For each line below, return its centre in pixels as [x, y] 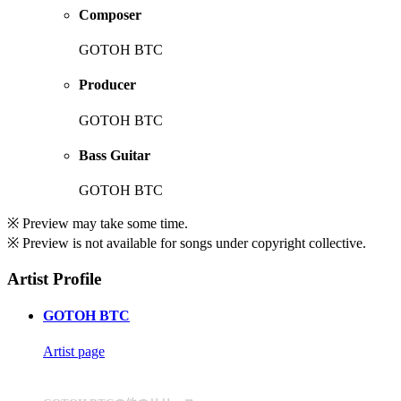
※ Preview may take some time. [98, 224]
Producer [107, 85]
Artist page [74, 351]
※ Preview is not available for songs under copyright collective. [187, 243]
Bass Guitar [115, 156]
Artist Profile [54, 279]
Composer [110, 14]
